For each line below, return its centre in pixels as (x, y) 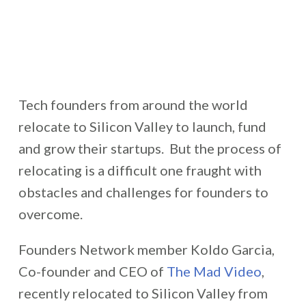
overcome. (50, 214)
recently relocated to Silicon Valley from (143, 293)
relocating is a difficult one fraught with (140, 170)
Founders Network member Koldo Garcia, (146, 249)
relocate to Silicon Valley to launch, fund (142, 126)
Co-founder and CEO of (92, 271)
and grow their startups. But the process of (150, 148)
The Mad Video (214, 271)
